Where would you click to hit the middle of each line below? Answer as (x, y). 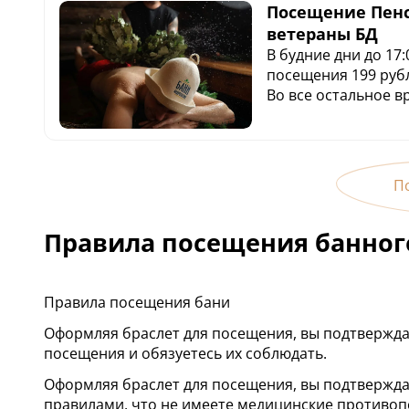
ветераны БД (322, 33)
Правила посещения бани (137, 303)
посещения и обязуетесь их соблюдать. (185, 354)
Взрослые (301, 115)
